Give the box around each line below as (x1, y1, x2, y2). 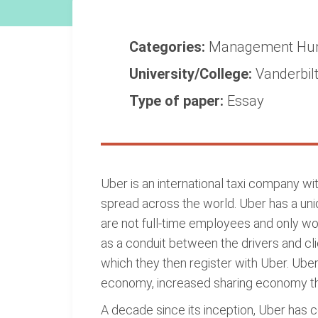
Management (209, 38, 297, 55)
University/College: (129, 65, 256, 82)
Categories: (129, 38, 209, 55)
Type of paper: (129, 92, 227, 109)
